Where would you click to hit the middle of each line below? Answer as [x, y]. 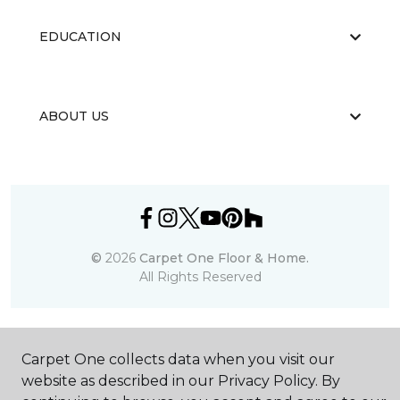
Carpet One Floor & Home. [224, 258]
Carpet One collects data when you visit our [178, 359]
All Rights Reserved [200, 277]
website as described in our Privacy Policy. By [181, 381]
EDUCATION [80, 37]
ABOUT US [74, 117]
